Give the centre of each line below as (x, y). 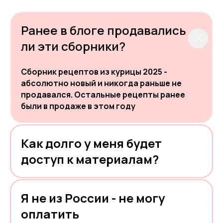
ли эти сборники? (73, 46)
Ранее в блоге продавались (104, 30)
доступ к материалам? (90, 159)
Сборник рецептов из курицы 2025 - (94, 72)
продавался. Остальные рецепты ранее (103, 95)
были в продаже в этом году (78, 106)
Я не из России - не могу (93, 198)
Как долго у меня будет (91, 143)
